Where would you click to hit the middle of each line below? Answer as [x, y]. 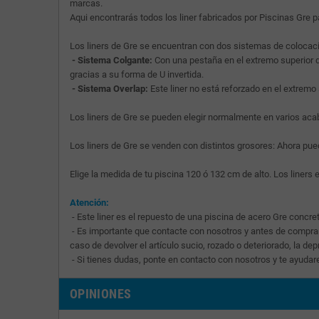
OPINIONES [101, 293]
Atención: [89, 202]
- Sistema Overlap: [109, 88]
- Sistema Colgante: [111, 60]
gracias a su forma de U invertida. [137, 74]
